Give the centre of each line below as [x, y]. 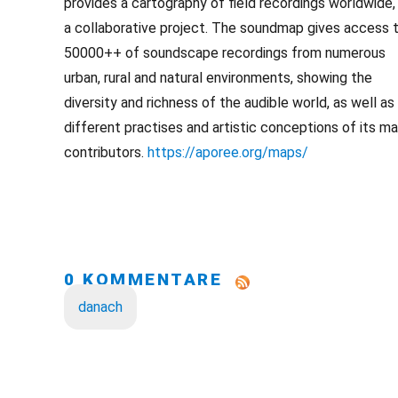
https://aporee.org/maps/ [228, 152]
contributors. [106, 152]
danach [100, 306]
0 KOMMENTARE [150, 279]
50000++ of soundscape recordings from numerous [225, 53]
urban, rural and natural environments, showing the [218, 78]
